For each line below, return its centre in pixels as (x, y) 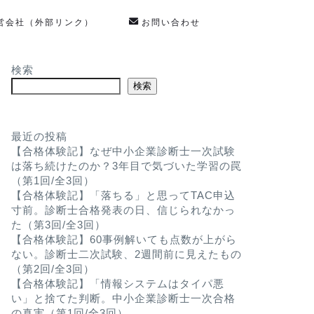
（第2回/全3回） (53, 269)
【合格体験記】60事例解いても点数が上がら (124, 239)
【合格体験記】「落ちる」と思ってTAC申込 (123, 195)
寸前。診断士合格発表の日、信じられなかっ (123, 210)
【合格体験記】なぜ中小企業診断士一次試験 (123, 151)
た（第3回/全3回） (58, 225)
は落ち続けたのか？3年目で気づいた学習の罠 (126, 166)
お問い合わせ (171, 22)
